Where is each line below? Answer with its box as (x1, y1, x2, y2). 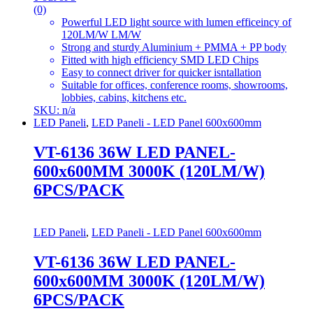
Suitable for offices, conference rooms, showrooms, (61, 79, 288, 92)
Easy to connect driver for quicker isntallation (61, 66, 261, 79)
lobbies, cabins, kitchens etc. (61, 92, 187, 104)
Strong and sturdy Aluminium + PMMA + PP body (61, 41, 286, 54)
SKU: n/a (34, 104, 75, 117)
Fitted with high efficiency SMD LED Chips (61, 54, 259, 66)
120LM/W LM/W (61, 29, 141, 41)
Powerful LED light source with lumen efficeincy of (61, 16, 291, 29)
